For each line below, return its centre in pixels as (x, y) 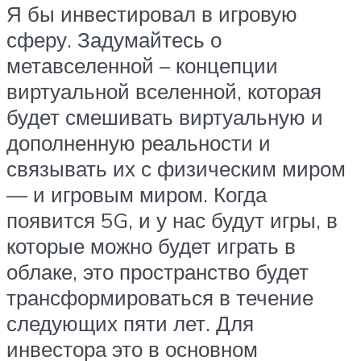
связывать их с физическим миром (176, 168)
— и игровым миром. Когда (137, 194)
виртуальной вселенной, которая (164, 91)
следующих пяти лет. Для (130, 323)
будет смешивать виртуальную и (165, 116)
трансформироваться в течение (160, 297)
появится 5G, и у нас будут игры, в (172, 220)
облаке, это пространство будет (158, 271)
